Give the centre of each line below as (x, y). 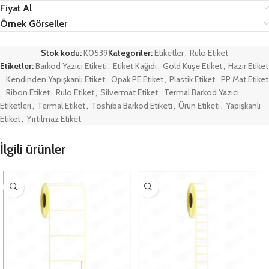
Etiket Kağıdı (135, 66)
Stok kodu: (62, 53)
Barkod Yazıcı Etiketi (71, 66)
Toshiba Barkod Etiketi (132, 105)
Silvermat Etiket (129, 92)
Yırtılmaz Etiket (54, 119)
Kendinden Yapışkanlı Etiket (56, 79)
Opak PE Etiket (137, 79)
